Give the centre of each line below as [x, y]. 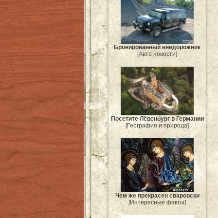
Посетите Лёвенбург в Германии [157, 119]
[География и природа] [157, 126]
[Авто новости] [157, 54]
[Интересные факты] [157, 203]
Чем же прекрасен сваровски [157, 196]
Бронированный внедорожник [157, 47]
